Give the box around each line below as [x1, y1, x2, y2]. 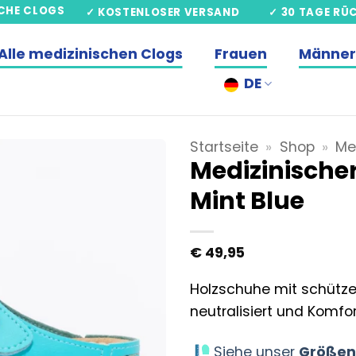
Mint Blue [190, 184, 304, 217]
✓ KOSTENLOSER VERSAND [85, 4, 240, 20]
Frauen [214, 44, 267, 64]
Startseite [190, 137, 258, 157]
